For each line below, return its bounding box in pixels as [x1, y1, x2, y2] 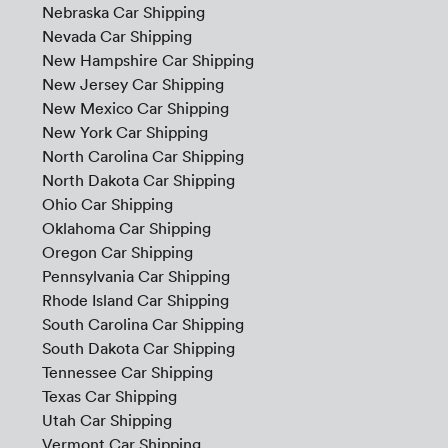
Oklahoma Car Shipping [41, 218, 211, 239]
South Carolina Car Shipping [41, 314, 244, 335]
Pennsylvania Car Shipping [41, 266, 230, 287]
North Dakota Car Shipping [41, 170, 235, 191]
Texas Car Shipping [41, 386, 177, 407]
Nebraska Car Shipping [41, 2, 205, 23]
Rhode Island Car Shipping [41, 290, 229, 311]
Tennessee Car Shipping [41, 362, 213, 383]
